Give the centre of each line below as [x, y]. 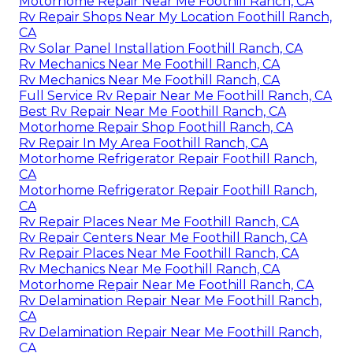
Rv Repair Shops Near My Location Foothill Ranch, [175, 17]
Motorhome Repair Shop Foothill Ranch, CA [156, 127]
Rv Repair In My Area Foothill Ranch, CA [143, 143]
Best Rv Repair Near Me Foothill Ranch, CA [152, 111]
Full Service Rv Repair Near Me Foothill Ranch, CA [175, 95]
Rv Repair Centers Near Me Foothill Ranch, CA [163, 237]
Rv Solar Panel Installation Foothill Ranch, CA [161, 48]
